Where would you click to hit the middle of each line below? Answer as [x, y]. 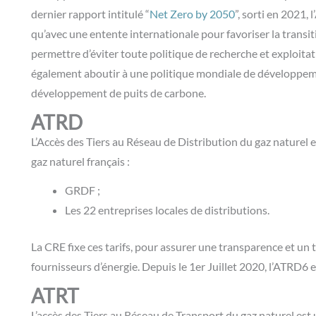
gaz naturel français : [80, 161]
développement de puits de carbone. [121, 93]
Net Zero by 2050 [192, 14]
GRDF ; [83, 190]
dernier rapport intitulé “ [90, 14]
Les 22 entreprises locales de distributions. [168, 209]
